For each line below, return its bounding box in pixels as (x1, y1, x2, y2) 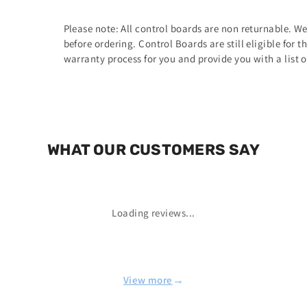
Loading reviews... (112, 206, 195, 220)
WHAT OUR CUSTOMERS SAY (47, 140, 260, 160)
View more (123, 273, 173, 287)
